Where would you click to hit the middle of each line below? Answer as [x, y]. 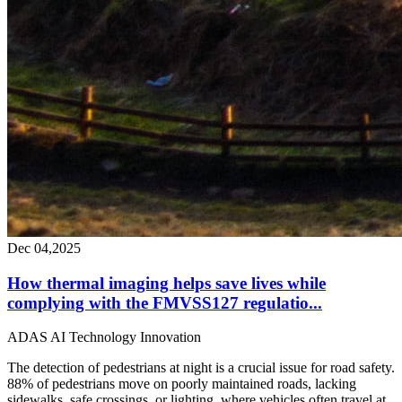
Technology [103, 337]
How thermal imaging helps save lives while [166, 283]
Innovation [170, 337]
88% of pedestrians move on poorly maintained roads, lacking [182, 384]
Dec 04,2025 [44, 248]
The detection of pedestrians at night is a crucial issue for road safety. [201, 368]
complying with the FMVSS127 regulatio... [165, 302]
